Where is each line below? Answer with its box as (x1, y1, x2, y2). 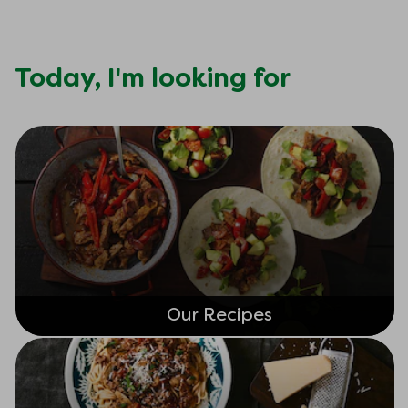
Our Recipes (167, 307, 272, 324)
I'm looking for (107, 67, 291, 93)
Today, (15, 67, 107, 93)
